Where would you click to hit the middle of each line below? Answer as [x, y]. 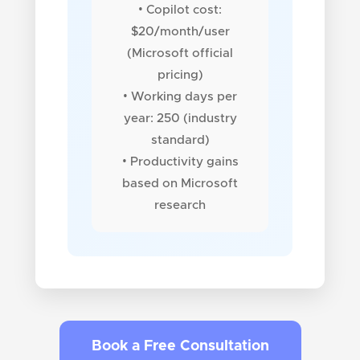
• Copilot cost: [180, 10]
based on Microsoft [180, 183]
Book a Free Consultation [180, 346]
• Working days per [180, 96]
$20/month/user [180, 31]
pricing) [180, 75]
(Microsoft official [180, 53]
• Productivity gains [180, 162]
